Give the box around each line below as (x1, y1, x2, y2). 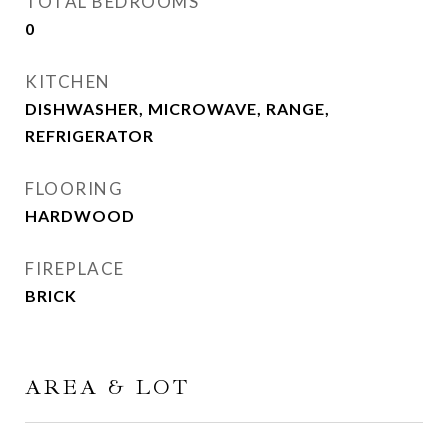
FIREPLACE (25, 257, 125, 279)
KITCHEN (25, 70, 111, 92)
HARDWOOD (25, 205, 135, 225)
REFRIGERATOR (25, 125, 154, 145)
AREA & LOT (25, 373, 190, 400)
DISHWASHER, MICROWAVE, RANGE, (25, 98, 330, 118)
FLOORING (25, 177, 123, 199)
